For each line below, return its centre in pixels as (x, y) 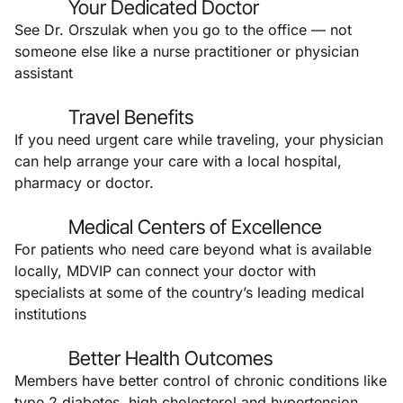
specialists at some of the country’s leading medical (189, 292)
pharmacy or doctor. (84, 183)
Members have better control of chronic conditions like (201, 381)
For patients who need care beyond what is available (193, 249)
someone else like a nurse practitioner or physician (187, 51)
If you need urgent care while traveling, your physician (199, 139)
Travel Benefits (131, 117)
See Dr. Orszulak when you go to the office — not (183, 30)
